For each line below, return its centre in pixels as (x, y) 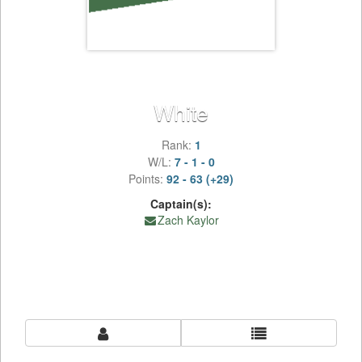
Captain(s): (181, 204)
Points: (147, 179)
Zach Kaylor (188, 220)
